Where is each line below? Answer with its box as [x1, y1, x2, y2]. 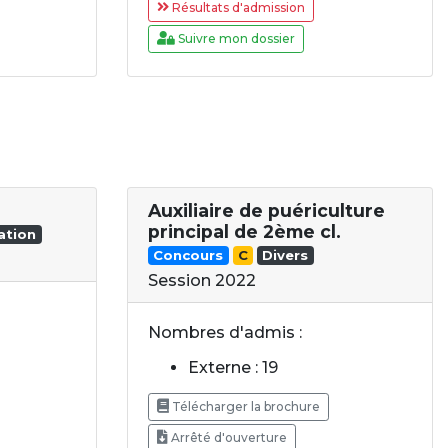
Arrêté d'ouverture [168, 430, 287, 446]
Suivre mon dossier [175, 30, 295, 46]
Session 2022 [148, 271, 256, 291]
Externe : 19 [188, 358, 278, 378]
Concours [153, 246, 224, 263]
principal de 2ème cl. [148, 220, 341, 242]
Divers [262, 246, 309, 263]
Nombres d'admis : [148, 323, 302, 343]
